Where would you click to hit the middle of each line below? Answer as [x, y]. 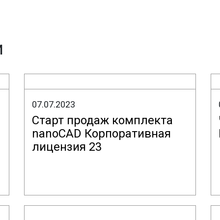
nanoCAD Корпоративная [101, 134]
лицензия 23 [67, 147]
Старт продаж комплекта [102, 120]
